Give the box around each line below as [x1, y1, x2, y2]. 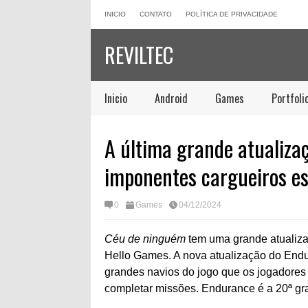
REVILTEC [104, 39, 173, 70]
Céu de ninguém [104, 233, 186, 245]
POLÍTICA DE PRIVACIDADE [186, 10, 278, 18]
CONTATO [140, 10, 172, 18]
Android [155, 90, 188, 107]
